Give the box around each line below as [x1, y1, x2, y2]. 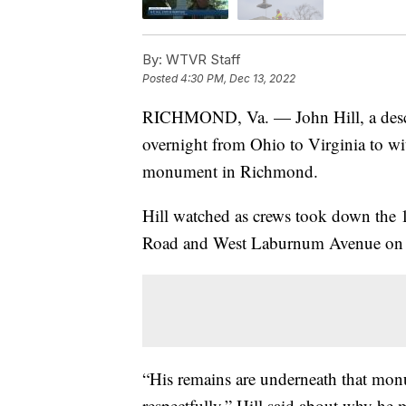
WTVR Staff [162, 50, 241, 68]
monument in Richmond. [142, 159, 318, 182]
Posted [142, 71, 180, 85]
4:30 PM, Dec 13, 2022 [180, 71, 295, 85]
